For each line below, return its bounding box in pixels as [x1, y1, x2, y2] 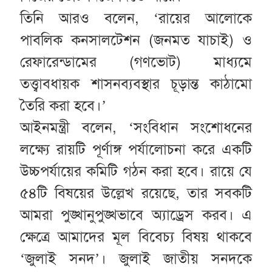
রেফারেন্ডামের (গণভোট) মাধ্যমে [19, 53, 253, 72]
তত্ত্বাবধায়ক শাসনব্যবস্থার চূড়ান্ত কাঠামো [19, 75, 253, 93]
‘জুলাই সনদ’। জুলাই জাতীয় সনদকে [19, 250, 253, 268]
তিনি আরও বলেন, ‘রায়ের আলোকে [19, 9, 253, 28]
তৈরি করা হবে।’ [19, 97, 106, 115]
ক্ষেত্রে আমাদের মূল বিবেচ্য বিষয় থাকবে [19, 228, 253, 246]
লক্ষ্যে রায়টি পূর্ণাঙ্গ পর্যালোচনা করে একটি [19, 140, 253, 159]
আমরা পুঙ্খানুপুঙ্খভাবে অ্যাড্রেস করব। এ [19, 206, 253, 225]
